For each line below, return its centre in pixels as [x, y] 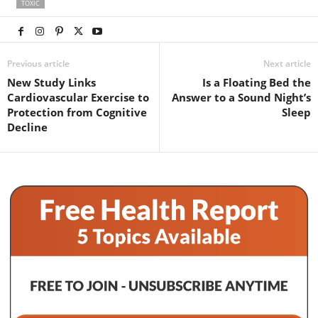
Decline [27, 127]
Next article [287, 63]
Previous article [38, 63]
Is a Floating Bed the [257, 82]
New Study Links [51, 82]
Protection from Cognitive [77, 112]
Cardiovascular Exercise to [78, 97]
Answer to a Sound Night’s [241, 97]
